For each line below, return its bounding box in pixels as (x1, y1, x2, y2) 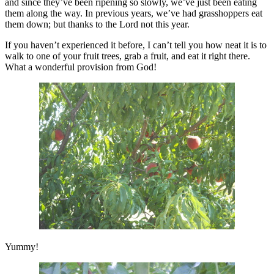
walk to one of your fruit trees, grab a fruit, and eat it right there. (5, 51, 250, 62)
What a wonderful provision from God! (5, 62, 157, 73)
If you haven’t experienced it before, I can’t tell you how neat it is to (5, 40, 267, 51)
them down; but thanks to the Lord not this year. (5, 19, 190, 30)
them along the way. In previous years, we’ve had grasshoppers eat (5, 8, 262, 19)
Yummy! (5, 242, 39, 253)
